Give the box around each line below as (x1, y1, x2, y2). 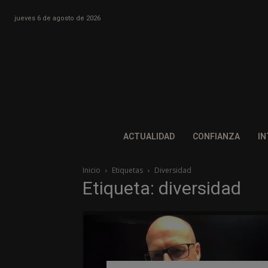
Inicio (83, 165, 100, 176)
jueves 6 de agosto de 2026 (14, 14, 100, 22)
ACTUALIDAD (123, 132, 175, 142)
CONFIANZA (192, 132, 240, 142)
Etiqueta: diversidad (83, 178, 241, 199)
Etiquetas (112, 165, 143, 176)
